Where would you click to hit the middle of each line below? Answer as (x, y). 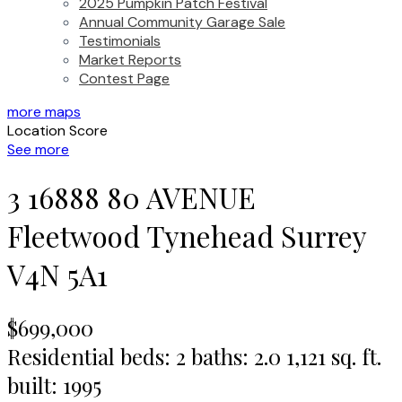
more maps (44, 112)
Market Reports (130, 60)
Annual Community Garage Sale (182, 22)
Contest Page (124, 79)
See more (38, 149)
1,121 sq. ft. (334, 356)
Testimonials (120, 41)
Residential (61, 356)
